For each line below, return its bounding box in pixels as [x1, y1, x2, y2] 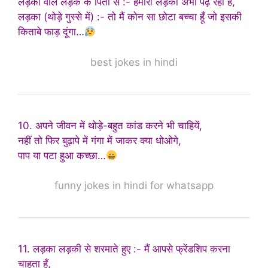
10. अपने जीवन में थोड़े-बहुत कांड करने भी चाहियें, [18, 119, 202, 132]
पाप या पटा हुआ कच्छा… [18, 149, 106, 162]
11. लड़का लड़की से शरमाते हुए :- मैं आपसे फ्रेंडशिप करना [18, 243, 230, 255]
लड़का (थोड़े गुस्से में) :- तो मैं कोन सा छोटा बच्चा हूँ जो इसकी [18, 11, 242, 23]
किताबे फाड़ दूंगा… [18, 26, 84, 38]
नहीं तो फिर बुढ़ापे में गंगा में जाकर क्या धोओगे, [18, 134, 181, 147]
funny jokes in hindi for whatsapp [54, 179, 214, 192]
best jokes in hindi [90, 56, 178, 68]
